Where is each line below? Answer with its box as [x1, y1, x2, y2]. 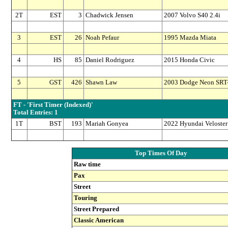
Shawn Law [85, 79, 117, 87]
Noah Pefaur [85, 34, 119, 42]
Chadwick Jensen [85, 12, 133, 19]
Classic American [74, 216, 124, 224]
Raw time [74, 160, 101, 168]
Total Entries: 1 [13, 109, 58, 117]
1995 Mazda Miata [163, 34, 216, 42]
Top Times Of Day [135, 149, 187, 157]
